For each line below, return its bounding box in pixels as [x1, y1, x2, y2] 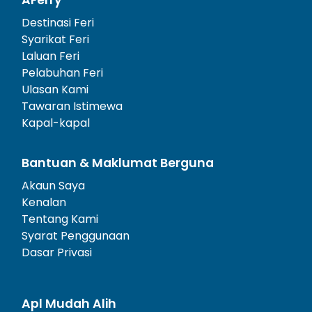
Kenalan [22, 194, 66, 210]
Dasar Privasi [22, 244, 92, 260]
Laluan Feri [22, 47, 79, 64]
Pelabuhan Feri [22, 64, 103, 81]
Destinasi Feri [22, 14, 94, 31]
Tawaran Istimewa [22, 97, 123, 114]
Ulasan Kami [22, 81, 88, 97]
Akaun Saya [22, 177, 85, 194]
